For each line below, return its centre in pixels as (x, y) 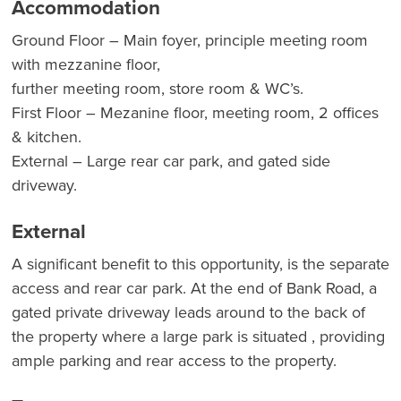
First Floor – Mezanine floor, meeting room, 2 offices (195, 112)
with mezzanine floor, (86, 64)
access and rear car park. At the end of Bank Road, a (194, 287)
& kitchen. (47, 136)
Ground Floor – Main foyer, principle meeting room (190, 39)
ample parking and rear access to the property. (174, 360)
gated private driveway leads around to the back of (188, 311)
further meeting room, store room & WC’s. (158, 88)
